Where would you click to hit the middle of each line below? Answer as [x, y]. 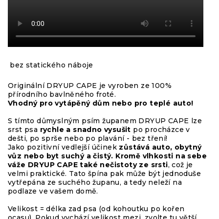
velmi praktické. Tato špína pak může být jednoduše [104, 173]
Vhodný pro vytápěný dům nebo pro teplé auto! [101, 103]
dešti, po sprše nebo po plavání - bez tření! [88, 138]
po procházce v [160, 129]
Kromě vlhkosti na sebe [161, 156]
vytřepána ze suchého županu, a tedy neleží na [95, 182]
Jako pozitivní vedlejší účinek [64, 147]
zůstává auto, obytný [160, 147]
